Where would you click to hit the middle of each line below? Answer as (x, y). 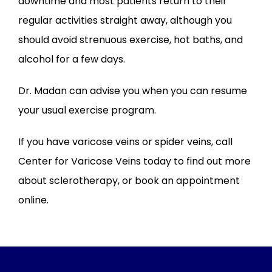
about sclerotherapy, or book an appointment (129, 180)
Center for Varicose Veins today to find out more (134, 161)
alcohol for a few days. (73, 59)
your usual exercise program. (87, 110)
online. (33, 200)
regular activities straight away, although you (125, 20)
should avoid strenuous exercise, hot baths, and (131, 39)
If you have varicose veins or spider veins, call (125, 141)
